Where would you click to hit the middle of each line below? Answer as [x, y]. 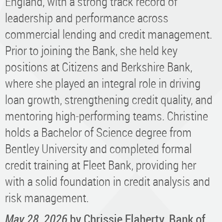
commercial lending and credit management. [109, 34]
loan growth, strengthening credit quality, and [109, 99]
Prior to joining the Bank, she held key [91, 50]
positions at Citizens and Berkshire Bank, [99, 66]
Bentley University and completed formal [98, 148]
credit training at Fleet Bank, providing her [101, 165]
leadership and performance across [87, 17]
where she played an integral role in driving [103, 83]
